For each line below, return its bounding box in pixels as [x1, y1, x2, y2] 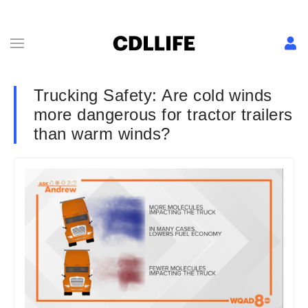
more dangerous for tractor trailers [34, 105, 293, 124]
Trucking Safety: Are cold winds [34, 86, 272, 104]
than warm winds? [34, 124, 170, 143]
